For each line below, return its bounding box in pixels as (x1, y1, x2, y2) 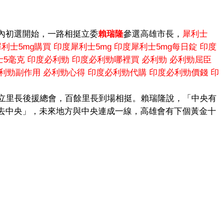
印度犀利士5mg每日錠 (114, 42, 197, 52)
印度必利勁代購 (88, 67, 147, 77)
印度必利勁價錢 (149, 67, 208, 77)
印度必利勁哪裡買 (72, 55, 139, 64)
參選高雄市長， (123, 29, 182, 39)
